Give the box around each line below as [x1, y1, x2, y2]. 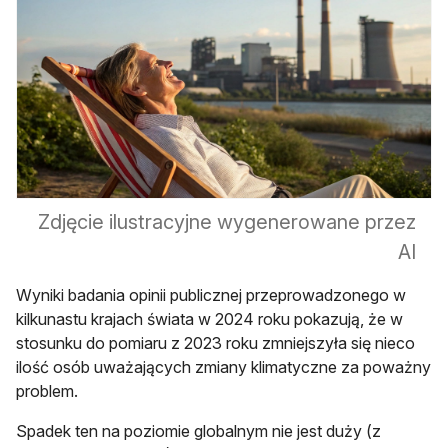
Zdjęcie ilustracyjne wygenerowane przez [38, 210, 416, 235]
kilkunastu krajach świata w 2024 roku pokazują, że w [16, 309, 403, 330]
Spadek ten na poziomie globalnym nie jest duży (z [16, 421, 381, 442]
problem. [16, 381, 78, 402]
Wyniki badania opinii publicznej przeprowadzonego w [16, 285, 406, 306]
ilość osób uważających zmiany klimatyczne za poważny [16, 357, 431, 378]
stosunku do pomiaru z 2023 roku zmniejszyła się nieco [16, 333, 415, 354]
